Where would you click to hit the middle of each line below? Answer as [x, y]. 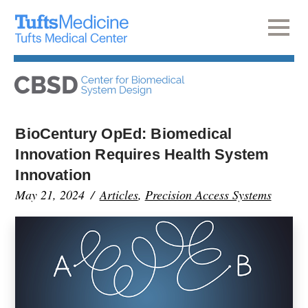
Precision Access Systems [208, 195]
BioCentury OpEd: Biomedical [124, 134]
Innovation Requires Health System [142, 154]
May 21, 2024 [50, 195]
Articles [119, 195]
